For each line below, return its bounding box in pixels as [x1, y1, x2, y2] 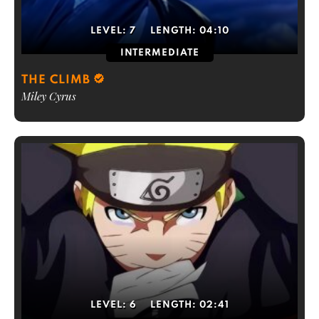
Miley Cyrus [21, 89, 76, 103]
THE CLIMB [21, 74, 90, 86]
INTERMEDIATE [120, 48, 199, 58]
